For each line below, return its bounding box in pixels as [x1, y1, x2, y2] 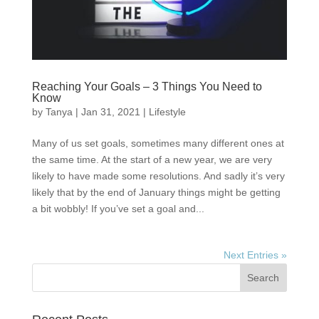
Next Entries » [224, 249, 288, 261]
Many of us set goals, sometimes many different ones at [31, 137, 284, 150]
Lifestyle [148, 106, 186, 118]
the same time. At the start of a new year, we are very [31, 154, 272, 166]
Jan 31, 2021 [80, 106, 140, 118]
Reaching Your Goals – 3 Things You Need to [31, 80, 262, 93]
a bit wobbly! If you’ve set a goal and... [31, 203, 204, 215]
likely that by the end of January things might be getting [31, 187, 281, 199]
